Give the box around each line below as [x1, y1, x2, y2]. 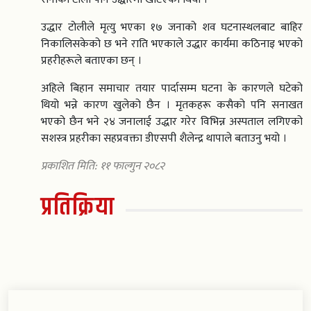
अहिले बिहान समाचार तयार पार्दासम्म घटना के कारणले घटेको [41, 79, 303, 99]
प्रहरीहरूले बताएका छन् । [41, 51, 142, 71]
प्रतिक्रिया [41, 188, 115, 227]
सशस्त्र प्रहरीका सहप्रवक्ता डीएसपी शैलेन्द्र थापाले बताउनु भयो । [41, 129, 287, 149]
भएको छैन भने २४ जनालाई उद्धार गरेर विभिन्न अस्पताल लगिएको [41, 112, 303, 132]
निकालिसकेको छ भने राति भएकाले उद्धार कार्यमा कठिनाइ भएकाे [41, 35, 303, 54]
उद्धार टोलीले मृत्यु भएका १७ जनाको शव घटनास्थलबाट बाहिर [41, 18, 303, 37]
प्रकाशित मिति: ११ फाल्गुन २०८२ [41, 157, 165, 176]
